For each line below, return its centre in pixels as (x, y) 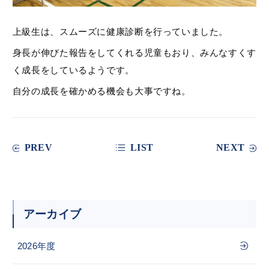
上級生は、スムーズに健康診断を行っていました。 (120, 31)
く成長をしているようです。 (73, 70)
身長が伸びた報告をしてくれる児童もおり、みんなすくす (134, 52)
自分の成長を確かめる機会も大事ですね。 (101, 91)
